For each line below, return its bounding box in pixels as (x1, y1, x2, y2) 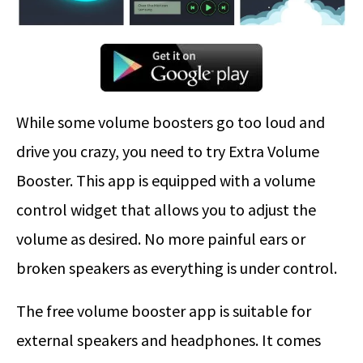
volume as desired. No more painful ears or (16, 228, 305, 250)
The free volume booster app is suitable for (16, 301, 311, 322)
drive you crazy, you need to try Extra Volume (16, 141, 319, 162)
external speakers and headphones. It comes (16, 330, 321, 351)
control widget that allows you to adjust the (16, 199, 316, 220)
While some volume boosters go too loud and (16, 112, 325, 133)
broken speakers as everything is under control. (16, 258, 337, 279)
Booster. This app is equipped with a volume (16, 170, 315, 191)
